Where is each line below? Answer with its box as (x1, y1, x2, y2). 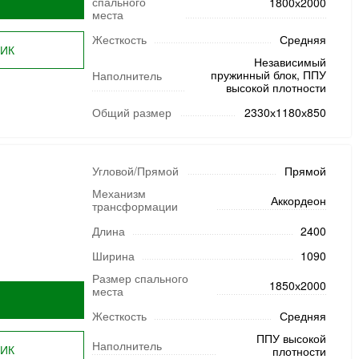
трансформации (91, 198, 178, 214)
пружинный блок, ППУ (210, 67, 326, 83)
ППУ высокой (256, 330, 326, 346)
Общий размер (91, 104, 171, 120)
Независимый (253, 54, 326, 70)
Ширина (91, 248, 135, 264)
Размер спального (91, 270, 188, 286)
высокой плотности (225, 79, 326, 95)
